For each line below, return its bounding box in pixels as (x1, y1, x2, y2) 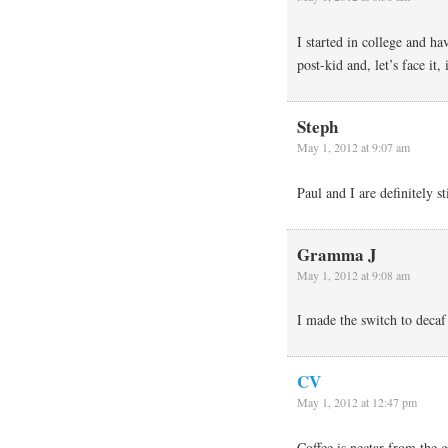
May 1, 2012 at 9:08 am (297, 266, 410, 283)
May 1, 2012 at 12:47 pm (297, 394, 417, 411)
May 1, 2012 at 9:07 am (297, 138, 410, 155)
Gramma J (297, 241, 377, 267)
